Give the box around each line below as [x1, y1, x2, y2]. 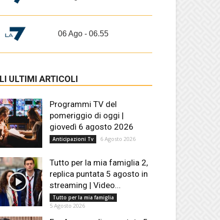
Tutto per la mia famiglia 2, [50, 158, 148, 168]
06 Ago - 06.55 [58, 29, 109, 38]
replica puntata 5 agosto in [50, 169, 148, 179]
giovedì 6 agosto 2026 [50, 122, 134, 132]
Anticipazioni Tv [53, 136, 93, 143]
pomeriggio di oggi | [50, 110, 124, 121]
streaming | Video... [50, 180, 121, 191]
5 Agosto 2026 [50, 202, 85, 210]
